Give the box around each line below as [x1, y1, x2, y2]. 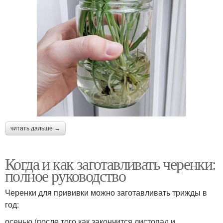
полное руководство [5, 165, 126, 187]
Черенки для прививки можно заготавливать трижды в [5, 187, 207, 199]
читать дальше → [10, 125, 60, 132]
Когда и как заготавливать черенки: [5, 153, 216, 175]
